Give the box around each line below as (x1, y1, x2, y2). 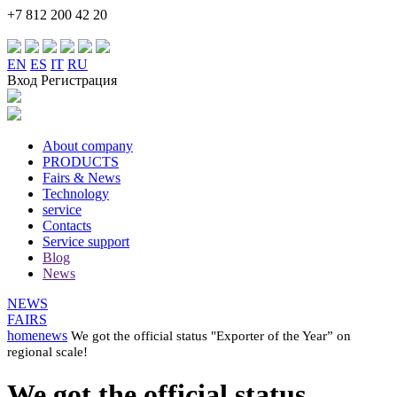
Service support (43, 234, 129, 249)
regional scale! (7, 345, 88, 359)
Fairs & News (43, 170, 121, 185)
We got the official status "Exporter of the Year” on (71, 329, 351, 343)
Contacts (43, 218, 91, 233)
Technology (43, 186, 109, 201)
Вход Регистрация (7, 73, 117, 88)
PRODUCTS (43, 154, 119, 169)
